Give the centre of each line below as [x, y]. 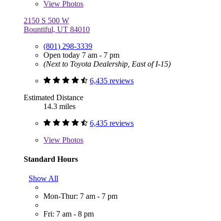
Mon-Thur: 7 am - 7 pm [80, 196]
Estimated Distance [54, 97]
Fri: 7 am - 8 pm [69, 214]
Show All [43, 179]
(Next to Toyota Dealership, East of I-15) [107, 64]
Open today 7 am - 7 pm [81, 55]
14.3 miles [59, 106]
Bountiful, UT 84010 [57, 29]
